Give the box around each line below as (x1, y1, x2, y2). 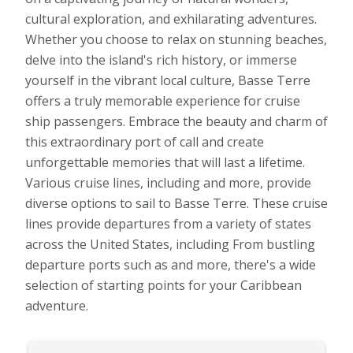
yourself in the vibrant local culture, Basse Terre (25, 71, 310, 89)
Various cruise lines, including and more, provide (25, 173, 311, 191)
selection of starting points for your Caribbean (25, 276, 302, 294)
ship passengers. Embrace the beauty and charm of (25, 112, 328, 130)
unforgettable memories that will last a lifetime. (25, 153, 305, 171)
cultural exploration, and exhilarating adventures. (25, 9, 317, 28)
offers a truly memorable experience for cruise (25, 91, 300, 110)
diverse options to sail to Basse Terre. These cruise (25, 194, 328, 212)
